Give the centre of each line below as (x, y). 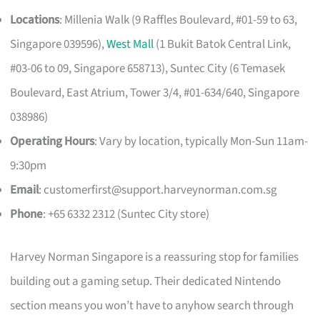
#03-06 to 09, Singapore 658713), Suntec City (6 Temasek (148, 69)
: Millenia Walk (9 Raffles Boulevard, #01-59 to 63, (179, 20)
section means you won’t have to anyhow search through (152, 305)
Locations (35, 20)
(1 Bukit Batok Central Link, (222, 45)
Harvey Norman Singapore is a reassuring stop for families (155, 257)
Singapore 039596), (59, 45)
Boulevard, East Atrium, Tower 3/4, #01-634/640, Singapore (155, 93)
